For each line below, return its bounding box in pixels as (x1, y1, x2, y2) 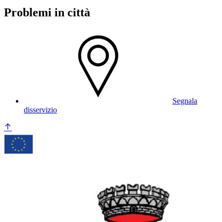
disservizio (24, 105, 57, 114)
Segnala (172, 96, 197, 105)
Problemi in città (4, 5, 90, 19)
